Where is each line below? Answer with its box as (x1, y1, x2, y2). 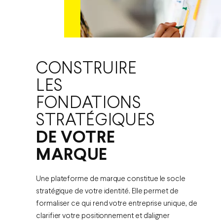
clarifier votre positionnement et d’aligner (36, 213, 170, 220)
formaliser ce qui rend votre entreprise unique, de (36, 200, 197, 208)
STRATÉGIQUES (36, 112, 155, 129)
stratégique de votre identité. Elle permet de (36, 188, 179, 195)
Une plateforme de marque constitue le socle (36, 176, 185, 183)
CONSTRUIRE (36, 61, 137, 77)
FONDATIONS (36, 95, 141, 112)
